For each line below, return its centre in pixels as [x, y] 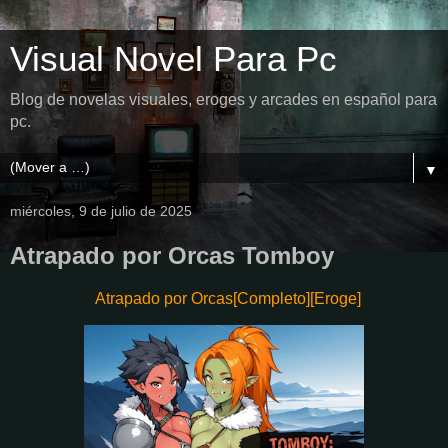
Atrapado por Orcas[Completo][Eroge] [228, 298]
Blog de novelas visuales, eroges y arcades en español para [223, 99]
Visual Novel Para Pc [173, 59]
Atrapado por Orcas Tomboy [172, 255]
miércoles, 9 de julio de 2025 [101, 211]
